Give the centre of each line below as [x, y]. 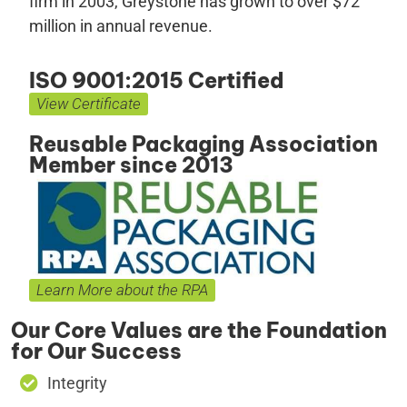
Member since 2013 [131, 164]
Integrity [77, 383]
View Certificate [89, 103]
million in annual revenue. [121, 26]
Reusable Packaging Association [203, 144]
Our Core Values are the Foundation [199, 331]
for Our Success [96, 352]
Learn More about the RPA [122, 290]
